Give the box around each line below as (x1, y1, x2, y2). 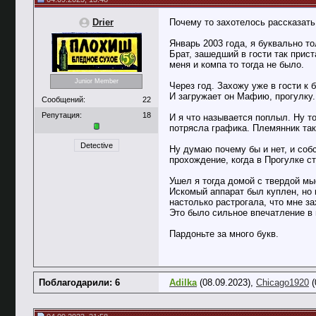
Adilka (169, 277, 197, 288)
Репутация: (42, 110, 82, 119)
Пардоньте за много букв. (169, 229, 279, 239)
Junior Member (74, 78, 119, 85)
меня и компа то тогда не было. (169, 59, 304, 70)
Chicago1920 (256, 277, 309, 288)
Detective (80, 140, 113, 150)
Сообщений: (42, 95, 85, 104)
